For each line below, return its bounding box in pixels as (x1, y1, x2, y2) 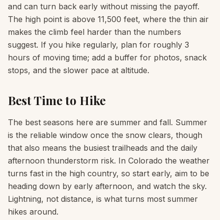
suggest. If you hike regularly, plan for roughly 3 (8, 40, 189, 50)
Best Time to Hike (8, 92, 106, 108)
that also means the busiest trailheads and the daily (8, 143, 197, 153)
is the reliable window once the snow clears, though (8, 130, 202, 140)
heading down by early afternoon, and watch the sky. (8, 181, 207, 191)
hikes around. (8, 207, 58, 217)
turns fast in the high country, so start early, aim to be (8, 168, 209, 178)
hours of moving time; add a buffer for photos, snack (8, 53, 207, 62)
